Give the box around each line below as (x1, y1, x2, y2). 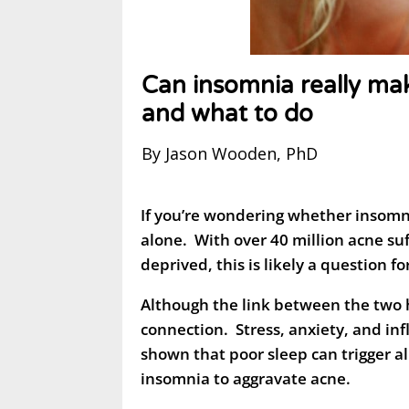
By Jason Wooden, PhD (142, 142, 319, 164)
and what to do (142, 99, 314, 128)
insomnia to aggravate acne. (141, 367, 351, 389)
